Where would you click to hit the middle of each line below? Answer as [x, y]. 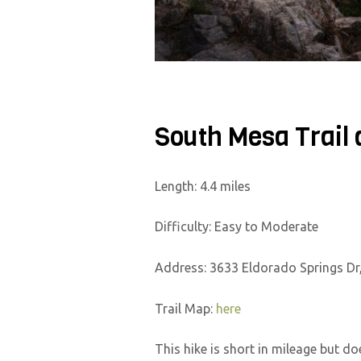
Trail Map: [185, 308]
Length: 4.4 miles [203, 186]
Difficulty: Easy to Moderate [237, 227]
